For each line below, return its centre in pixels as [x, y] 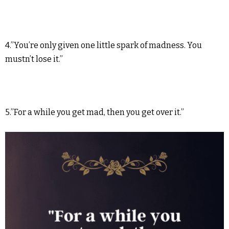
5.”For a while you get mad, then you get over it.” [95, 112]
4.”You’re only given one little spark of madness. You [104, 45]
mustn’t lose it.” [34, 59]
